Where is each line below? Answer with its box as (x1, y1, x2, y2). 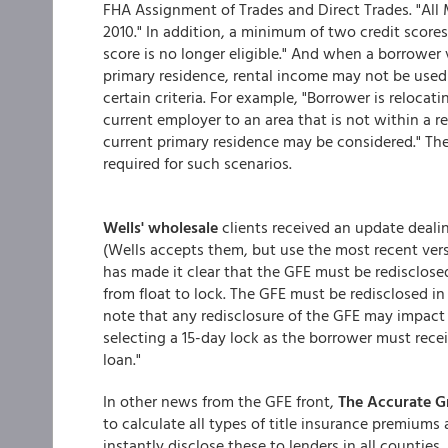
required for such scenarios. (103, 151, 292, 175)
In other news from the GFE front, (103, 389, 338, 413)
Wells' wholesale (103, 215, 218, 239)
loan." (103, 347, 141, 371)
